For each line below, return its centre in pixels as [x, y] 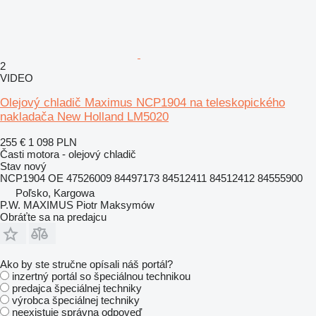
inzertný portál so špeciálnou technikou [101, 276]
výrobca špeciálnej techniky [76, 300]
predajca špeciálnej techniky [77, 288]
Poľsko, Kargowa [55, 193]
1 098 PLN [53, 142]
